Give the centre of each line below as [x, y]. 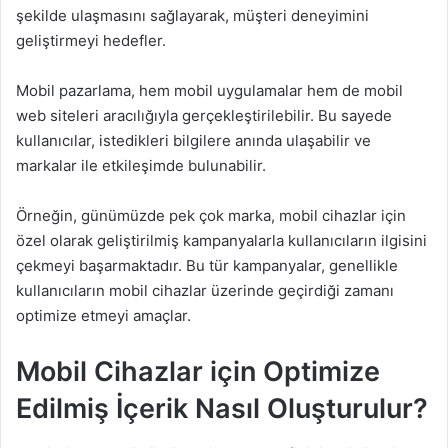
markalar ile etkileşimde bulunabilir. [141, 166]
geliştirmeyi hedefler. [91, 41]
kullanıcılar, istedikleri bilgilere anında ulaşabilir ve [193, 141]
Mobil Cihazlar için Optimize [198, 372]
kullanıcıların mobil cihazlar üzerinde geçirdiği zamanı [205, 291]
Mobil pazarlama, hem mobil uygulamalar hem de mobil [209, 91]
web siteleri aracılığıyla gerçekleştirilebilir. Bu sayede [204, 116]
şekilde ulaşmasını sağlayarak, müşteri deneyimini [192, 16]
